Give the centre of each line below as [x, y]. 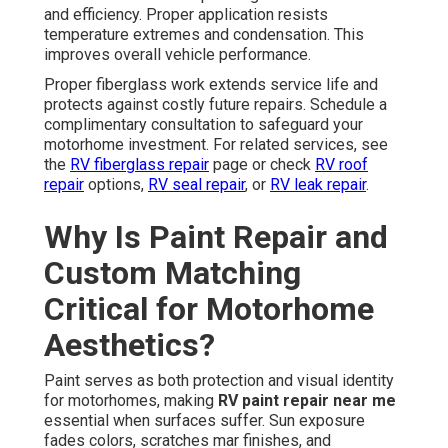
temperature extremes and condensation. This [204, 35]
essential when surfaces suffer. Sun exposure [204, 421]
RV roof [341, 165]
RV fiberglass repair [139, 165]
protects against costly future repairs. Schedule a [215, 105]
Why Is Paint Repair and [216, 237]
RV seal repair [196, 185]
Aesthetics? [129, 345]
